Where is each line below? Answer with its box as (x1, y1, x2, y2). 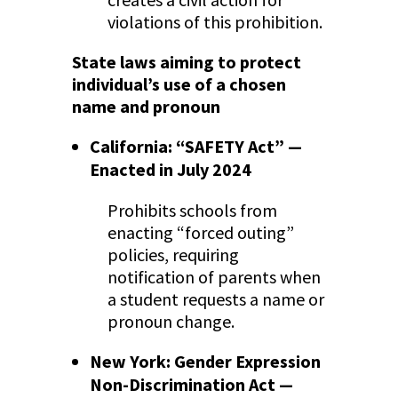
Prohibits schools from (107, 199, 277, 222)
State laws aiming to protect (71, 51, 301, 74)
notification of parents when (107, 266, 321, 289)
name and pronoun (71, 95, 220, 118)
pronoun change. (107, 310, 238, 333)
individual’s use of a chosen (71, 73, 286, 96)
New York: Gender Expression (89, 350, 321, 373)
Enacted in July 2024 (89, 158, 255, 181)
